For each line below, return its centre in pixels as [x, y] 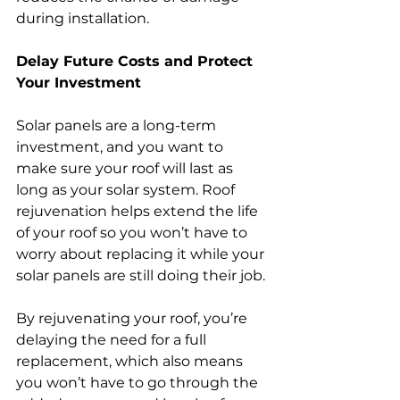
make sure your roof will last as [126, 168]
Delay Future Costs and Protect [137, 61]
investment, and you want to [121, 146]
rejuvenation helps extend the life [139, 211]
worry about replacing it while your [142, 254]
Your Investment [79, 82]
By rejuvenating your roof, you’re [133, 318]
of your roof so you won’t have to [133, 232]
